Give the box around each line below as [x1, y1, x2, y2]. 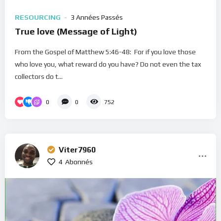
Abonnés [65, 158, 93, 166]
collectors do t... [15, 73, 63, 81]
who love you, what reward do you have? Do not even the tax [15, 60, 201, 69]
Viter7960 [59, 145, 96, 155]
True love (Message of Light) [15, 26, 137, 37]
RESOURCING [15, 13, 61, 22]
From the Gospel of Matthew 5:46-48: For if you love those [15, 48, 196, 56]
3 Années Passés [71, 13, 123, 22]
